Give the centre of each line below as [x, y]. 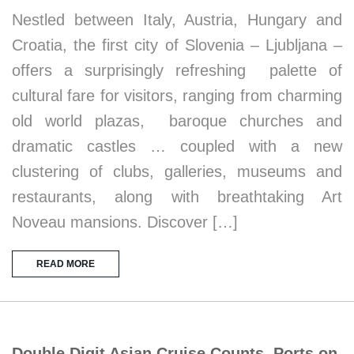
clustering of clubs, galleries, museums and [177, 171]
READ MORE [66, 264]
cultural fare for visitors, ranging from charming [177, 95]
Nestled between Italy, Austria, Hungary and [177, 19]
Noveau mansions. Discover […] [125, 222]
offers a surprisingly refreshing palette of [177, 70]
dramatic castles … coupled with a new [177, 146]
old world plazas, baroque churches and [177, 121]
